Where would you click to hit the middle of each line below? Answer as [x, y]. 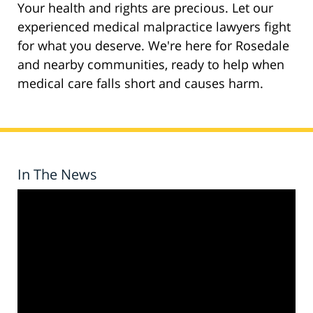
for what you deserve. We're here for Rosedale [153, 46]
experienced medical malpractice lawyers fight [154, 27]
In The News [57, 175]
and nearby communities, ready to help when [151, 65]
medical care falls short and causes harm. [140, 83]
